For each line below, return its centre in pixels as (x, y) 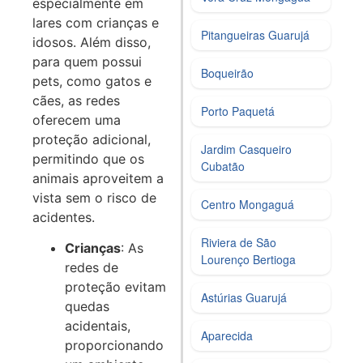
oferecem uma (77, 120)
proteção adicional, (92, 139)
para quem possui (87, 61)
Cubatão (223, 166)
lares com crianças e (96, 22)
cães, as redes (76, 100)
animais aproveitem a (98, 178)
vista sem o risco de (94, 197)
